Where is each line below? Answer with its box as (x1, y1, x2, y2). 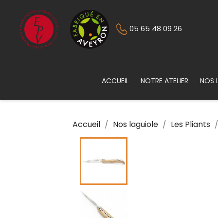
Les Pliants (171, 119, 211, 130)
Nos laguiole (113, 119, 159, 130)
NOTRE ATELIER (140, 76, 188, 86)
